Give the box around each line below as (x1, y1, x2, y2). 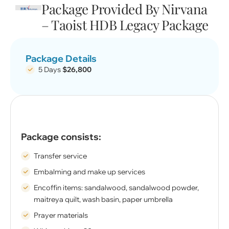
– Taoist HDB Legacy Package (41, 16, 209, 34)
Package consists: (21, 131, 101, 143)
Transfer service (34, 151, 87, 161)
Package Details (26, 53, 97, 65)
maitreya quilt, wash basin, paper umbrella (34, 195, 173, 204)
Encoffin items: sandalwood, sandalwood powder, (34, 183, 199, 193)
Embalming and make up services (34, 167, 145, 177)
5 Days (38, 65, 62, 75)
